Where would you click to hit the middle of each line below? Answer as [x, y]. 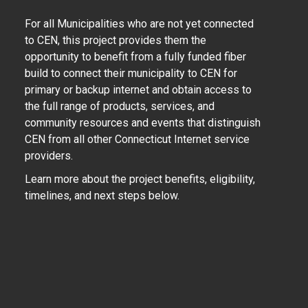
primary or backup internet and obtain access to [138, 89]
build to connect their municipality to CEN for [131, 73]
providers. [49, 155]
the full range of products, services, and [120, 106]
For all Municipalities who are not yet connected [139, 23]
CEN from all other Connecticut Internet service [137, 139]
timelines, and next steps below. [103, 195]
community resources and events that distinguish [143, 122]
